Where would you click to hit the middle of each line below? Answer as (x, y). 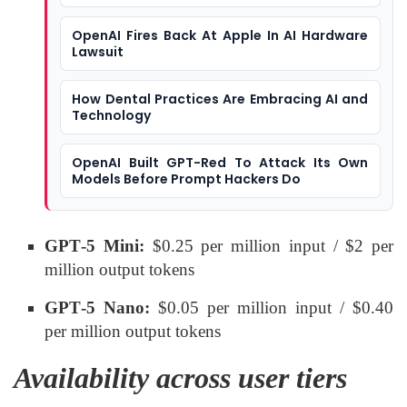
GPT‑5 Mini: (94, 246)
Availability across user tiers (180, 378)
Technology (112, 116)
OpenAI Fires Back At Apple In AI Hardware (220, 36)
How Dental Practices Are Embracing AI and (220, 99)
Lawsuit (98, 52)
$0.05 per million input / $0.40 (272, 308)
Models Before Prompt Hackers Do (187, 179)
